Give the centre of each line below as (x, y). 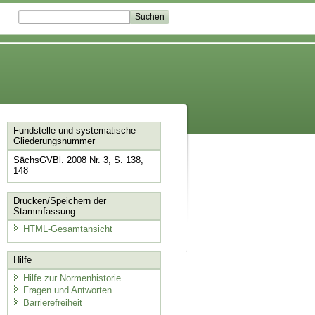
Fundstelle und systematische (74, 131)
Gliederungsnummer (54, 141)
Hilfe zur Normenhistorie (72, 278)
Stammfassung (44, 211)
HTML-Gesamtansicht (67, 229)
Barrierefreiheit (52, 302)
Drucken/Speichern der (59, 200)
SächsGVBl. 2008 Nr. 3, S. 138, (78, 160)
